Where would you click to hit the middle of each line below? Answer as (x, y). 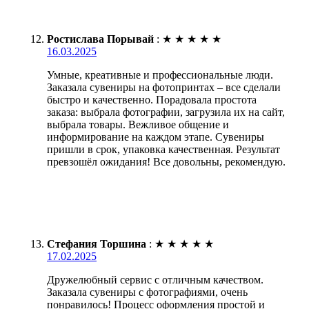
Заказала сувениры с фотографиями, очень (147, 292)
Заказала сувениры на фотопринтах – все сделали (164, 87)
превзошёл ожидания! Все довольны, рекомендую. (166, 161)
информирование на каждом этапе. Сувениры (156, 137)
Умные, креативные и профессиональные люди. (160, 74)
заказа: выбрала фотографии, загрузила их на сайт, (166, 112)
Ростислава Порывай (100, 39)
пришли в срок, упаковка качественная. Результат (163, 149)
